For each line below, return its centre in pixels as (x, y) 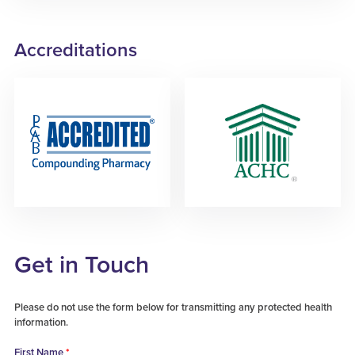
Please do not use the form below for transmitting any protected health (173, 307)
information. (41, 322)
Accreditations (75, 51)
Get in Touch (81, 265)
